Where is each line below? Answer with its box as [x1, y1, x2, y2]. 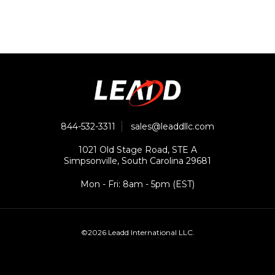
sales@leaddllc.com [131, 120, 214, 132]
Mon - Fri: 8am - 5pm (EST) [80, 178, 195, 190]
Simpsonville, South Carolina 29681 [64, 155, 211, 166]
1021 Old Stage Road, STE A [78, 144, 197, 155]
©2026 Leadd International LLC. [80, 227, 195, 237]
